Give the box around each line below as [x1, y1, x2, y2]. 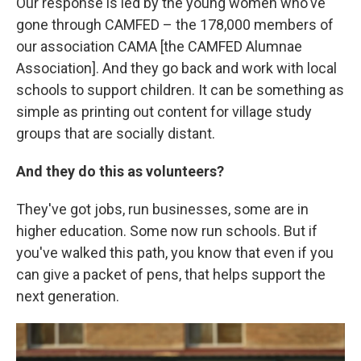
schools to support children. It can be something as [16, 81, 344, 98]
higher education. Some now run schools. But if [16, 222, 317, 239]
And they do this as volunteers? [16, 163, 224, 180]
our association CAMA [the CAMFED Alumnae [16, 38, 302, 55]
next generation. [16, 288, 119, 305]
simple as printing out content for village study [16, 103, 312, 120]
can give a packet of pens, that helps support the [16, 266, 326, 283]
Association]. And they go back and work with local [16, 60, 337, 77]
